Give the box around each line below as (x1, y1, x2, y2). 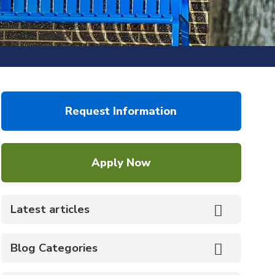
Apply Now (91, 155, 151, 171)
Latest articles (10, 201, 90, 217)
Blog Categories (10, 240, 98, 256)
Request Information (65, 104, 177, 119)
